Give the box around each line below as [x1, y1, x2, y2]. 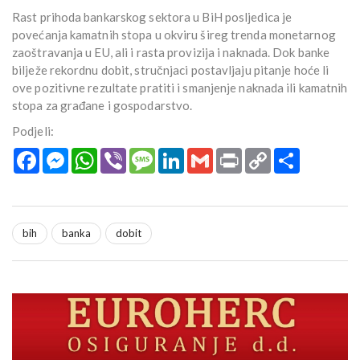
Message [155, 147, 201, 162]
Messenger [68, 147, 125, 162]
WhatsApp [97, 147, 152, 162]
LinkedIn [184, 147, 227, 162]
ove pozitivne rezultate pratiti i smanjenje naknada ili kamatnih [12, 80, 348, 96]
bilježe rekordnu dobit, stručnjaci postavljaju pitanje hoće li [12, 63, 329, 78]
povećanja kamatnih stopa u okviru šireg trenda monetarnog [12, 27, 336, 43]
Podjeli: [12, 124, 54, 139]
